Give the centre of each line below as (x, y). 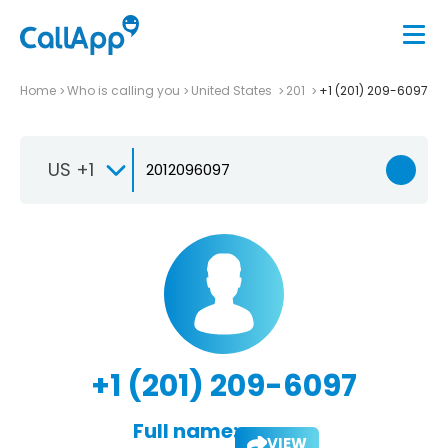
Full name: (185, 430)
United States (233, 90)
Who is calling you (123, 90)
